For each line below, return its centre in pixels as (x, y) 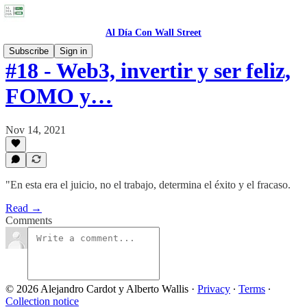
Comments (29, 220)
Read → (24, 208)
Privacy (214, 289)
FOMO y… (59, 96)
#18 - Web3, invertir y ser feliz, (148, 71)
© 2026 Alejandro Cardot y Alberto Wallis (97, 289)
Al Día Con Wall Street (153, 33)
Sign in (73, 51)
